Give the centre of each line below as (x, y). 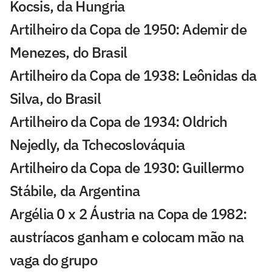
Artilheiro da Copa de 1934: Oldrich (119, 121)
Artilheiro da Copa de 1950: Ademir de (128, 29)
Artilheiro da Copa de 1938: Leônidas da (133, 75)
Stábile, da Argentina (75, 190)
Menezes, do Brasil (69, 52)
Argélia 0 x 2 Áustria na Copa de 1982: (128, 213)
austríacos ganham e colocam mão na (127, 236)
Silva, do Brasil (55, 98)
